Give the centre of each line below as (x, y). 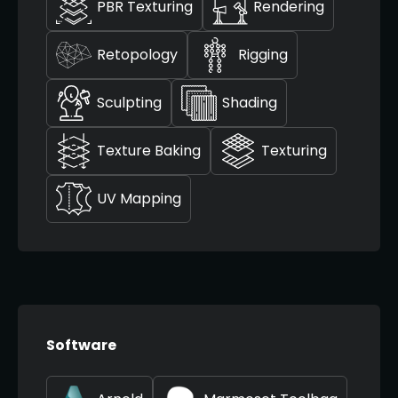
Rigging (263, 54)
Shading (250, 102)
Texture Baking (149, 150)
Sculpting (129, 102)
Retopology (137, 54)
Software (81, 345)
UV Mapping (139, 198)
